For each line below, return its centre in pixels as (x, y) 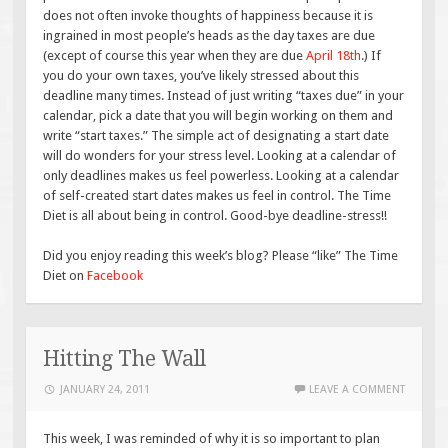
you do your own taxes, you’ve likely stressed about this (201, 76)
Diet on (65, 275)
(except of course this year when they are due (175, 56)
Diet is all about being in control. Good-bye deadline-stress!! (215, 216)
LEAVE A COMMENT (356, 390)
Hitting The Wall (125, 359)
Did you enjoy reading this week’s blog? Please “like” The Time (221, 255)
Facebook (115, 275)
